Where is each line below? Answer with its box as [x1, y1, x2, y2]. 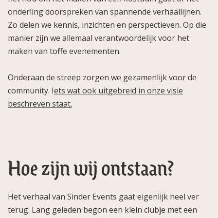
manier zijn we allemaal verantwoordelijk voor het [8, 33, 189, 44]
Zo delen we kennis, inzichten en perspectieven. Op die [8, 19, 206, 31]
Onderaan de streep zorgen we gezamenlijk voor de [8, 72, 197, 83]
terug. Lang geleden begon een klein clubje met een [8, 204, 197, 216]
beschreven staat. [8, 98, 72, 109]
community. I [8, 85, 54, 96]
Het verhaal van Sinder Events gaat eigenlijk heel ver [8, 191, 199, 202]
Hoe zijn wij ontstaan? [8, 159, 174, 181]
